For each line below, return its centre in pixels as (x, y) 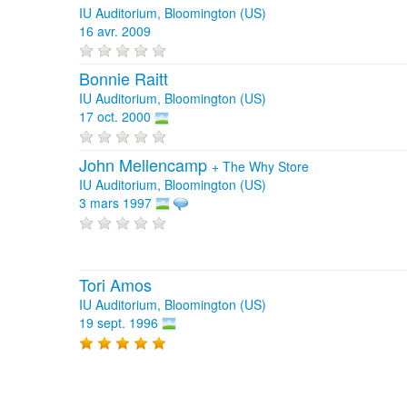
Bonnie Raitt (124, 79)
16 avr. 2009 (115, 31)
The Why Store (266, 166)
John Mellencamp (145, 164)
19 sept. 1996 (119, 322)
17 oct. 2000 (115, 117)
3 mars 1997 (115, 202)
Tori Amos (115, 284)
